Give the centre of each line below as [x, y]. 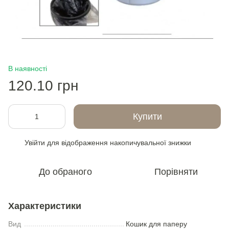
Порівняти [176, 172]
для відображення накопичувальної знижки [118, 143]
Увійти [35, 143]
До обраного [65, 172]
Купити [147, 117]
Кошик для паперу [156, 224]
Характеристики [45, 206]
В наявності [28, 68]
